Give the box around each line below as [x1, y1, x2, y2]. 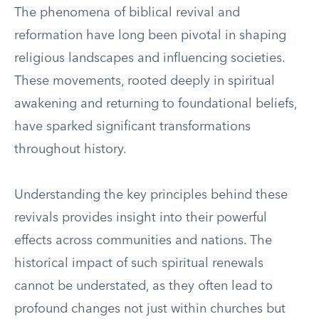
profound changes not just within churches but [14, 303, 286, 315]
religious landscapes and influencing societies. [14, 52, 285, 65]
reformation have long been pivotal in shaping [14, 29, 286, 42]
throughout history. [14, 143, 127, 156]
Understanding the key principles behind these [14, 189, 288, 202]
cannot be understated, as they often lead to [14, 280, 273, 293]
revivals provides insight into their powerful [14, 211, 267, 224]
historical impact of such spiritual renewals [14, 257, 263, 270]
